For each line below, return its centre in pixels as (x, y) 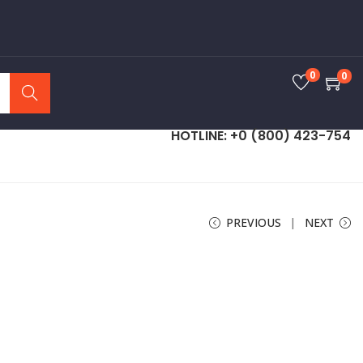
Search (30, 93)
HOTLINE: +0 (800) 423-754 (261, 136)
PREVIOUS (254, 222)
